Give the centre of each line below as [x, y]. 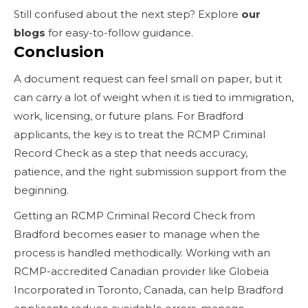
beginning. [43, 190]
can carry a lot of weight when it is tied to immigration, [154, 97]
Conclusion [59, 52]
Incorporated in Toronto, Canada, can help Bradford [148, 289]
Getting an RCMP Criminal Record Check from [134, 215]
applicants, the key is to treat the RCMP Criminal [140, 134]
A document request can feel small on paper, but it [148, 78]
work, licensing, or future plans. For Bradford [129, 115]
